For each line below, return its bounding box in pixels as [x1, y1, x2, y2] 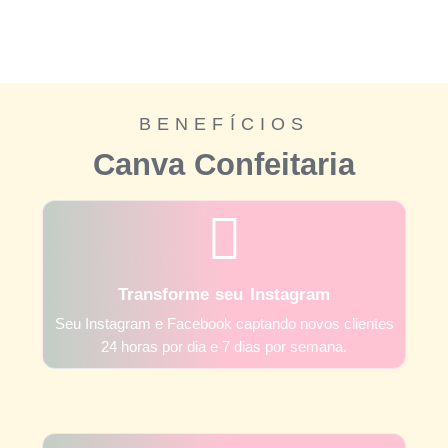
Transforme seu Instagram [117, 284, 331, 304]
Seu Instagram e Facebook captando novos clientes [54, 314, 394, 332]
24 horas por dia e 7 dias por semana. [101, 337, 347, 355]
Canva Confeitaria [93, 146, 355, 182]
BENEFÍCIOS [138, 113, 310, 134]
